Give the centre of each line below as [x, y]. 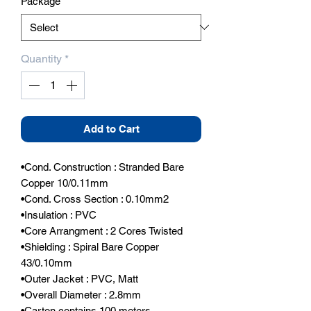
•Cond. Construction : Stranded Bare [102, 167]
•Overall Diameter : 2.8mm [81, 294]
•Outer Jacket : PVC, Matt [79, 278]
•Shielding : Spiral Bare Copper [90, 246]
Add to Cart [111, 128]
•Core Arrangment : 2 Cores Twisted [102, 230]
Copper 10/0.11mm [65, 183]
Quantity [41, 58]
